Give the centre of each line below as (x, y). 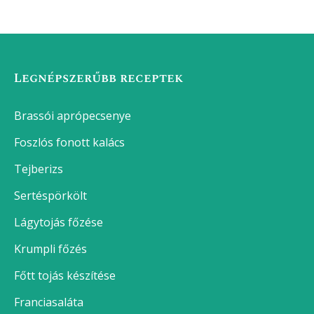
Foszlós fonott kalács (69, 143)
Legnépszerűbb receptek (99, 78)
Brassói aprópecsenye (73, 116)
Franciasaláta (49, 302)
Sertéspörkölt (50, 196)
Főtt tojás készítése (65, 276)
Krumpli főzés (50, 249)
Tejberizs (39, 169)
